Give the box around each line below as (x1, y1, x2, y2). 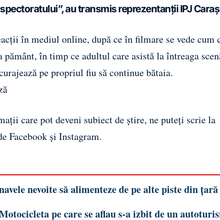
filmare (135, 32, 164, 46)
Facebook (9, 129, 47, 143)
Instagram (59, 129, 99, 143)
